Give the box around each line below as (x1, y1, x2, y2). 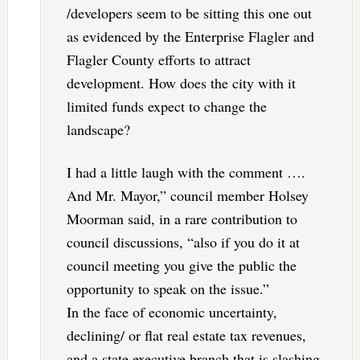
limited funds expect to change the (66, 96, 267, 117)
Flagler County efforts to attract (66, 50, 251, 70)
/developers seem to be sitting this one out (66, 3, 312, 23)
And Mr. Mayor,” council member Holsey (66, 186, 309, 206)
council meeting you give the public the (66, 256, 297, 276)
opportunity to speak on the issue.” (66, 279, 269, 299)
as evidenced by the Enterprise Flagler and (66, 27, 314, 47)
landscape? (66, 120, 130, 140)
